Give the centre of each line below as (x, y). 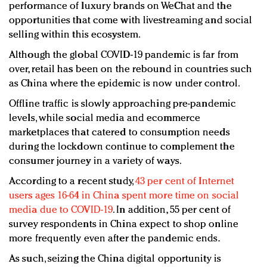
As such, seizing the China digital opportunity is (115, 259)
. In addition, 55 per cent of (172, 210)
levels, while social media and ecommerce (105, 118)
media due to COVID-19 (61, 210)
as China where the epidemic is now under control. (125, 83)
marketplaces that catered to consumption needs (119, 132)
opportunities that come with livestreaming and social (131, 20)
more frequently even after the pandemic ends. (115, 238)
